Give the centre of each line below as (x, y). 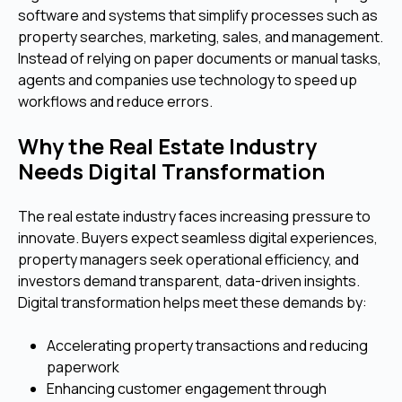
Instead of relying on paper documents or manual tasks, (200, 58)
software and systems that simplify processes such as (198, 15)
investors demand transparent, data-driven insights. (189, 280)
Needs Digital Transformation (171, 171)
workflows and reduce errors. (115, 101)
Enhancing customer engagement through (187, 388)
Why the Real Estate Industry (167, 146)
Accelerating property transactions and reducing (207, 345)
